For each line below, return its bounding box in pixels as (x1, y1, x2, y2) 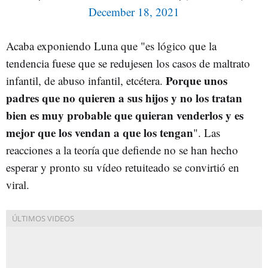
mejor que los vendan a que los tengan (6, 124, 193, 141)
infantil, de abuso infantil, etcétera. (6, 73, 166, 88)
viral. (6, 177, 29, 192)
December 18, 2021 (89, 4, 179, 19)
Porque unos (166, 72, 227, 89)
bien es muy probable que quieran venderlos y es (6, 107, 243, 123)
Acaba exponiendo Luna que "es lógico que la (6, 38, 217, 53)
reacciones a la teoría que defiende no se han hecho (6, 142, 238, 157)
